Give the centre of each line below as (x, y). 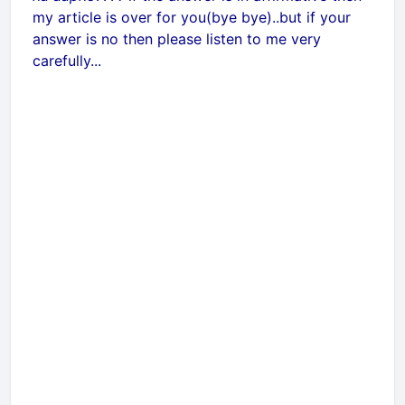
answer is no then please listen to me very (177, 39)
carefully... (67, 61)
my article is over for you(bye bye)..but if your (192, 17)
